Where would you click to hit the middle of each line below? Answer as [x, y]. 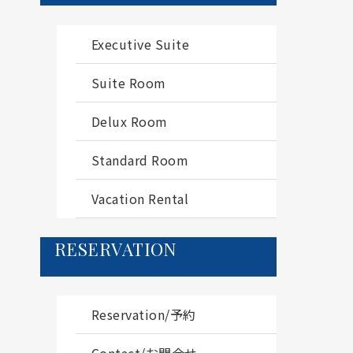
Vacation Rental [139, 198]
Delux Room [129, 121]
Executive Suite [140, 44]
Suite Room [128, 82]
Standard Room [140, 160]
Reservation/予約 [143, 314]
